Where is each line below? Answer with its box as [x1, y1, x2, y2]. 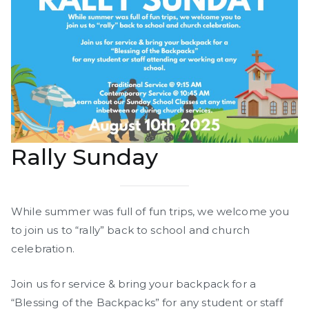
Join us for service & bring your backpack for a [11, 277, 257, 290]
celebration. [11, 241, 74, 255]
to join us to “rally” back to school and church [11, 223, 250, 237]
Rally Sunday [11, 143, 158, 171]
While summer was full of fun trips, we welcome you [11, 204, 290, 218]
